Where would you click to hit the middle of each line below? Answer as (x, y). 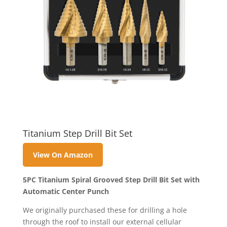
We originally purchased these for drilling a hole (105, 210)
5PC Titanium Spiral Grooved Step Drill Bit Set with (111, 179)
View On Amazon (63, 155)
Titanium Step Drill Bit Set (77, 134)
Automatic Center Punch (66, 191)
